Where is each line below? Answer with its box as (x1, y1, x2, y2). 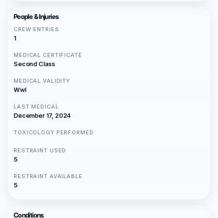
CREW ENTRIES (14, 25, 59, 33)
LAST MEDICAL (14, 103, 59, 110)
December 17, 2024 (14, 111, 71, 119)
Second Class (14, 60, 55, 68)
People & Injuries (14, 12, 59, 20)
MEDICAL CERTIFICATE (14, 51, 82, 58)
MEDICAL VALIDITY (14, 77, 71, 84)
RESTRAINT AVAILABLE (14, 172, 83, 180)
